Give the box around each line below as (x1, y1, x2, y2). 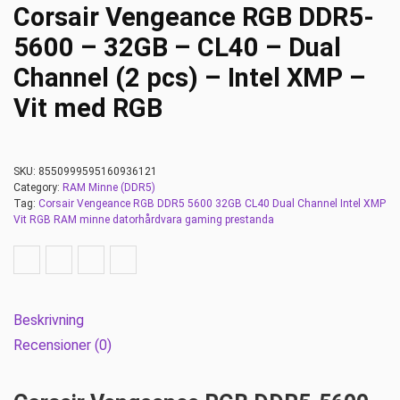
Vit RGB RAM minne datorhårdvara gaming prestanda (13, 213, 274, 226)
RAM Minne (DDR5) (62, 181, 155, 194)
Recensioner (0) (13, 337, 112, 354)
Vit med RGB (13, 93, 162, 123)
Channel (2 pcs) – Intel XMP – (13, 62, 366, 93)
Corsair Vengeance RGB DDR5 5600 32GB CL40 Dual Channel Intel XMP (38, 197, 386, 210)
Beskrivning (13, 312, 84, 329)
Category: (13, 181, 62, 194)
